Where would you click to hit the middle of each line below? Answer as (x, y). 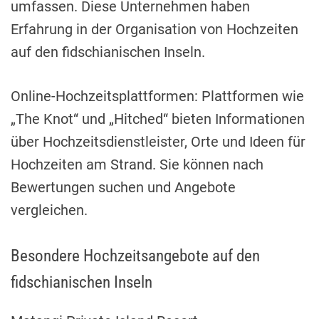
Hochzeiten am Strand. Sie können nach (137, 165)
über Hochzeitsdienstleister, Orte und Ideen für (158, 142)
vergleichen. (49, 210)
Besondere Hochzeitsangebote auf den (135, 256)
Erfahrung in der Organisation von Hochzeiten (155, 30)
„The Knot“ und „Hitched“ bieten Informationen (158, 119)
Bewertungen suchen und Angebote (123, 188)
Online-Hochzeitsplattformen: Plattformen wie (157, 96)
